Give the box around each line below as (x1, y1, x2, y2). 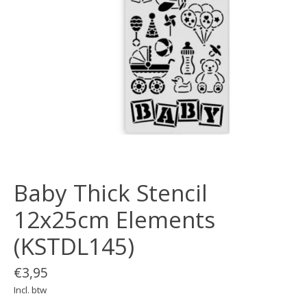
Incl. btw (14, 283, 47, 296)
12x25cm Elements (14, 204, 215, 236)
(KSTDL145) (14, 231, 134, 262)
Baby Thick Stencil (14, 177, 208, 209)
